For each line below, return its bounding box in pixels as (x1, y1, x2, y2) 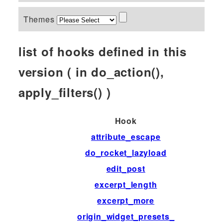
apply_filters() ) (18, 83, 111, 101)
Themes (23, 13, 57, 25)
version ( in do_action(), (18, 63, 164, 80)
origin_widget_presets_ (77, 210, 175, 222)
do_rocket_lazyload (85, 146, 167, 158)
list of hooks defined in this (18, 42, 187, 60)
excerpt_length (95, 178, 157, 190)
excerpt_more (97, 194, 155, 206)
